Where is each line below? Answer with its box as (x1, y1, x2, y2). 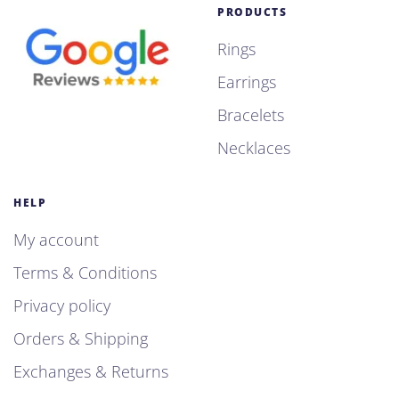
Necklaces (217, 137, 290, 159)
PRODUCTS (217, 4, 287, 20)
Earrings (217, 71, 276, 94)
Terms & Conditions (13, 262, 157, 284)
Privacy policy (13, 295, 110, 317)
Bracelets (217, 104, 284, 126)
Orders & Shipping (13, 328, 148, 350)
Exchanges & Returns (13, 361, 168, 383)
